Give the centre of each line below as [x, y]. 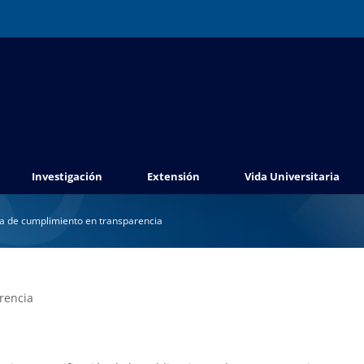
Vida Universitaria [292, 177]
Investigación [67, 177]
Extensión [173, 177]
